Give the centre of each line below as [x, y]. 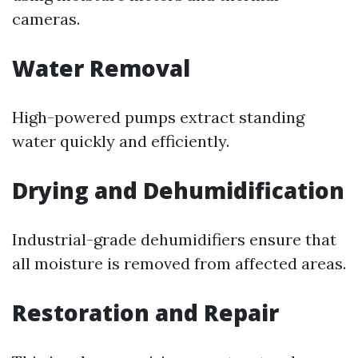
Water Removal [101, 68]
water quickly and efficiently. [121, 141]
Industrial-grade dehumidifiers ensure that [174, 239]
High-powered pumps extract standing [158, 117]
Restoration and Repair [145, 312]
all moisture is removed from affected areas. [179, 263]
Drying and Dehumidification [178, 190]
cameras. [46, 19]
